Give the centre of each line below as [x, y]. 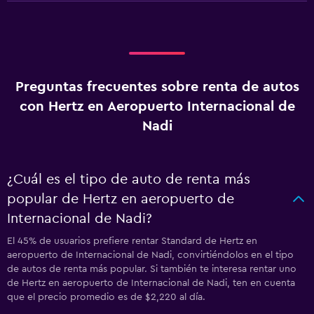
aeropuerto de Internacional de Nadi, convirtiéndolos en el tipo [150, 255]
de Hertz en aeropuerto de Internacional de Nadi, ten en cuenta [151, 283]
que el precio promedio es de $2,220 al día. [106, 297]
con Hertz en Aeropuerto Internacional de [157, 107]
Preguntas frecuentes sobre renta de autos [157, 87]
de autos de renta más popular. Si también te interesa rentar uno [152, 269]
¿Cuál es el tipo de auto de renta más [129, 179]
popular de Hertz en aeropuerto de [121, 199]
